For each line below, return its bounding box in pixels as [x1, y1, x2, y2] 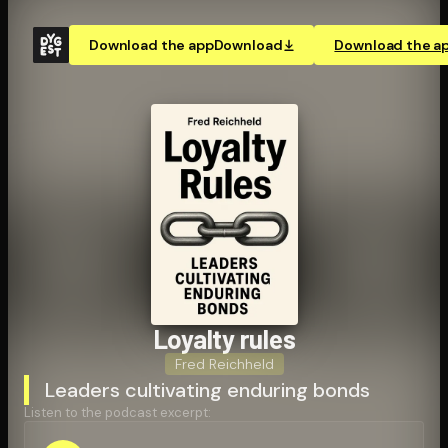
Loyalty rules [152, 322, 296, 354]
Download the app [89, 36, 214, 54]
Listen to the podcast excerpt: [24, 403, 211, 421]
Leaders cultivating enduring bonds [45, 376, 370, 403]
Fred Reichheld [174, 354, 274, 373]
